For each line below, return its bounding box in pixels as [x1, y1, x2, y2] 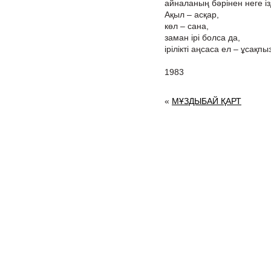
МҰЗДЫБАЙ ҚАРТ [172, 96, 241, 106]
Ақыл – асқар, [165, 10, 219, 19]
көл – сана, [165, 21, 209, 31]
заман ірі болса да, [165, 33, 240, 42]
